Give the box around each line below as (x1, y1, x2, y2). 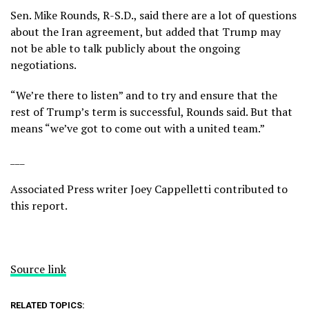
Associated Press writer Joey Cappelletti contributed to (10, 181, 288, 197)
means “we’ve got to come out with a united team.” (10, 120, 265, 136)
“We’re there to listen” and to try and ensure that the (10, 87, 277, 103)
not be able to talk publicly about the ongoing (10, 40, 240, 56)
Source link (10, 261, 66, 277)
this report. (10, 197, 68, 213)
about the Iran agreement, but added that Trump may (10, 23, 281, 39)
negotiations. (10, 57, 77, 72)
